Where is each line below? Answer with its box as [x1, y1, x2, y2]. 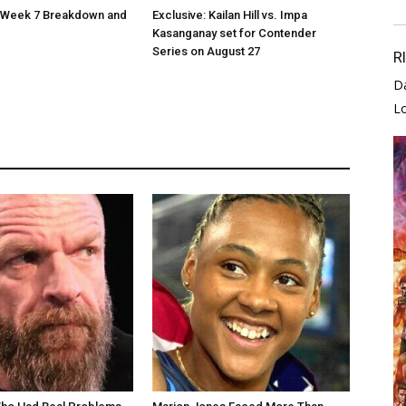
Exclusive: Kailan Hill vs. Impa [152, 8, 307, 22]
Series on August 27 [152, 44, 260, 58]
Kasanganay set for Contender [152, 26, 316, 40]
